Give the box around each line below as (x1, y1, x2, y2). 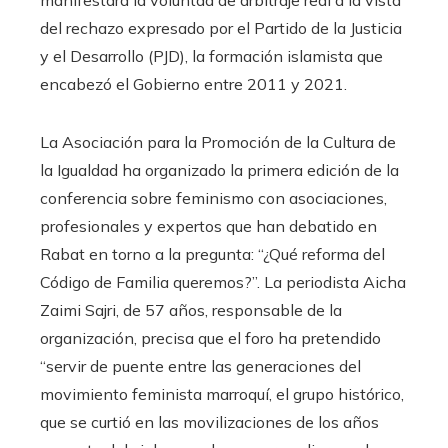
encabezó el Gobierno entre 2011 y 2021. (40, 74, 347, 95)
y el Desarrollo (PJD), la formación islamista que (40, 46, 383, 67)
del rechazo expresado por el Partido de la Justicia (40, 18, 402, 39)
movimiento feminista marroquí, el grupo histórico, (40, 384, 404, 405)
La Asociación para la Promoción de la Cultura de (40, 132, 396, 153)
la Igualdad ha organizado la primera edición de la (40, 160, 399, 181)
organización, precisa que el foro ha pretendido (40, 328, 381, 349)
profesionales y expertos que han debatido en (40, 216, 377, 237)
